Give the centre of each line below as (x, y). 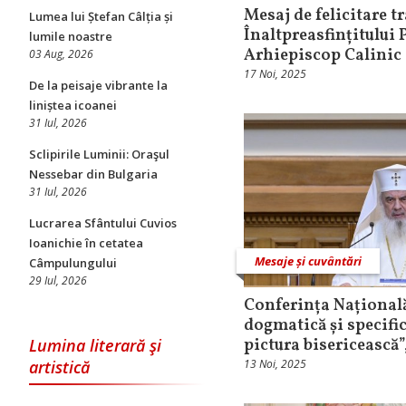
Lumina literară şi (95, 345)
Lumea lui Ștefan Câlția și (101, 16)
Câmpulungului (73, 263)
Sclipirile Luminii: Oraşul (99, 154)
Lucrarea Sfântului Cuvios (103, 223)
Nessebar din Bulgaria (93, 174)
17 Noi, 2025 (275, 74)
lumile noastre (71, 36)
